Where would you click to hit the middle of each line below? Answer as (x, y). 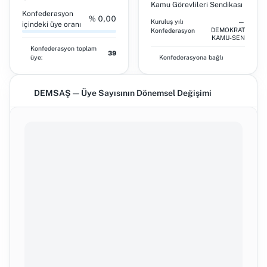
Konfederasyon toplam (63, 48)
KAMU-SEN (228, 38)
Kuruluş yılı (167, 21)
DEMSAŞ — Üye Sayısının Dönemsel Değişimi (123, 93)
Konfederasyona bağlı (191, 57)
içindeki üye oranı (52, 24)
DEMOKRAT (228, 30)
